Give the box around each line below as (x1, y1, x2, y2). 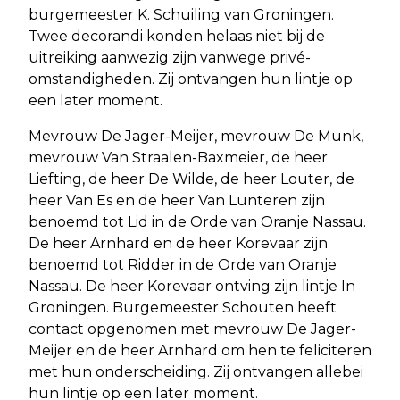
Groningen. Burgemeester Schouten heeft (29, 298, 337, 316)
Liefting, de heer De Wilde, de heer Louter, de (29, 170, 354, 187)
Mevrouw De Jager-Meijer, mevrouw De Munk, (29, 127, 363, 145)
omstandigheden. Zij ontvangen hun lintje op (29, 70, 353, 87)
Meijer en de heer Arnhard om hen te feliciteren (29, 341, 371, 359)
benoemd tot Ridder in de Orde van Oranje (29, 255, 337, 273)
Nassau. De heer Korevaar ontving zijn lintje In (29, 277, 355, 295)
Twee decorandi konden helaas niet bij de (29, 27, 325, 45)
